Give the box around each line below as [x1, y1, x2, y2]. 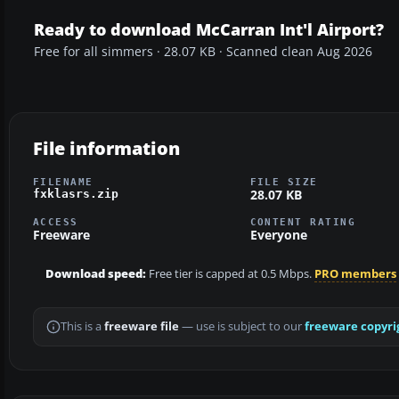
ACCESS [33, 216, 78, 228]
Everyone [249, 226, 307, 244]
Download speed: [45, 266, 146, 282]
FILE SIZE [249, 175, 318, 187]
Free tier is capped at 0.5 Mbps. [146, 266, 314, 282]
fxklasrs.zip [33, 186, 118, 200]
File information [33, 135, 180, 160]
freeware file [104, 319, 179, 335]
